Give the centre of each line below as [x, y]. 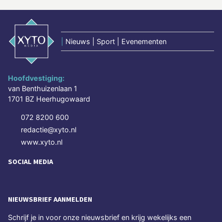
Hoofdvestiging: [36, 78]
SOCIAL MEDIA [30, 162]
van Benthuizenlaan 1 [43, 89]
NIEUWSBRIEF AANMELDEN [50, 199]
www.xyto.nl [42, 142]
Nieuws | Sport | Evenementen [116, 42]
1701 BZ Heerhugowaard [49, 99]
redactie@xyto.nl [49, 130]
